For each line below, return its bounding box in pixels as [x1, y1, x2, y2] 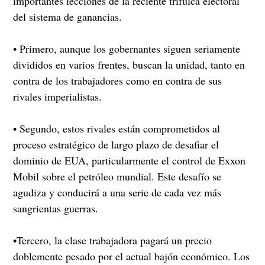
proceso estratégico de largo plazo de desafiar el [13, 137, 219, 151]
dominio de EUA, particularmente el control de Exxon [13, 153, 246, 167]
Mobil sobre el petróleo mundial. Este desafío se [13, 169, 222, 183]
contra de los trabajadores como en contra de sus [13, 73, 222, 88]
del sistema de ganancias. [13, 9, 122, 24]
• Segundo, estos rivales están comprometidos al [13, 121, 221, 135]
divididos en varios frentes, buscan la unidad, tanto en [13, 57, 245, 72]
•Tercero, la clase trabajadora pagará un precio [13, 232, 212, 247]
